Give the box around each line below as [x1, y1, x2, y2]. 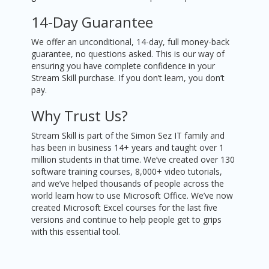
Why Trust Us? [31, 106, 128, 126]
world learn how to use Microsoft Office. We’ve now [31, 190, 234, 202]
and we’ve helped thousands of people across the [31, 178, 225, 190]
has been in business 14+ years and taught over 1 [31, 142, 225, 154]
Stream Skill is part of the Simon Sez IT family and [31, 130, 225, 142]
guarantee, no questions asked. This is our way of [31, 48, 225, 60]
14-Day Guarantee [31, 12, 154, 32]
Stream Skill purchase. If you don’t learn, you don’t [31, 72, 225, 84]
